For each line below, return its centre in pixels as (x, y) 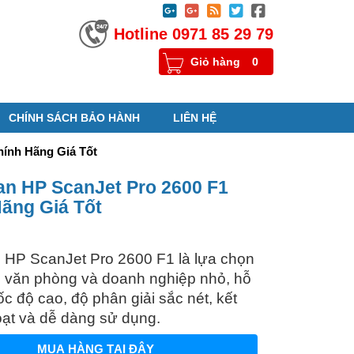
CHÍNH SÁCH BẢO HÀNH (74, 118)
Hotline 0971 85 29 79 (194, 34)
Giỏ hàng (215, 62)
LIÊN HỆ (195, 118)
